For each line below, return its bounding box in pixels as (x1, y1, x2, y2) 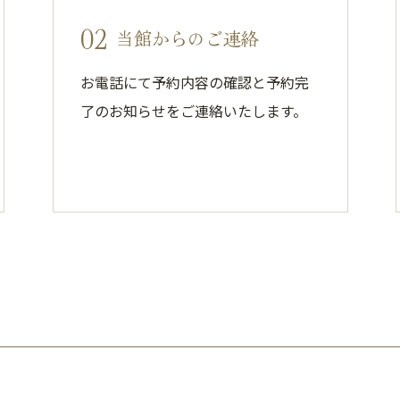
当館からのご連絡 (115, 25, 259, 51)
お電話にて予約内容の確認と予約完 (79, 71, 309, 93)
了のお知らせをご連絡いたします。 (79, 100, 307, 121)
